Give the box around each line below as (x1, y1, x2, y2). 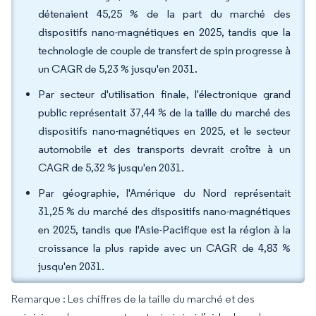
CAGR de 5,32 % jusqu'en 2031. (38, 161, 184, 174)
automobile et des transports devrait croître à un (38, 142, 291, 156)
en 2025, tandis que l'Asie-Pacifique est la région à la (38, 223, 291, 236)
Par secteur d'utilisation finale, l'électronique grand (38, 87, 291, 101)
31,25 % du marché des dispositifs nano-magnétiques (38, 205, 291, 218)
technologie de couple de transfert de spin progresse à (38, 44, 291, 57)
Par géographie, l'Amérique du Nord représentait (38, 186, 291, 200)
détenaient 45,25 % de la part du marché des (38, 7, 291, 20)
